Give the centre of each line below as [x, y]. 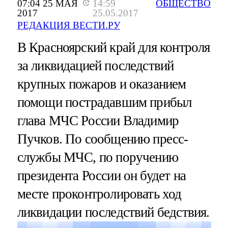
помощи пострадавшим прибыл [104, 103]
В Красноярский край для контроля [113, 48]
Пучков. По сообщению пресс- [103, 139]
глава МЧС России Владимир [98, 121]
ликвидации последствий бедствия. [113, 212]
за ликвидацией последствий [95, 66]
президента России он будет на [101, 176]
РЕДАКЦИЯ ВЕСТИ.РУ [68, 25]
